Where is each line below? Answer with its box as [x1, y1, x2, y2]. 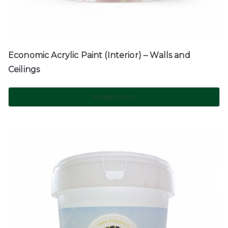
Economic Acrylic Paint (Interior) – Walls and [8, 50, 190, 61]
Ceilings [8, 65, 40, 75]
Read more [93, 92, 135, 102]
